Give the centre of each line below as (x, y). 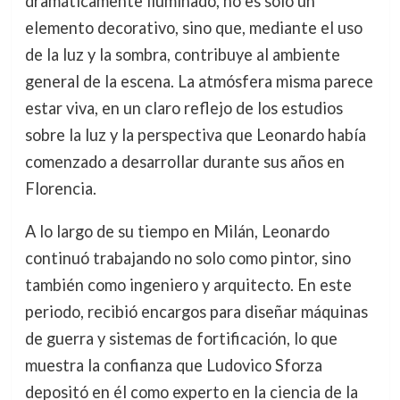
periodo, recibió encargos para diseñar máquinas (196, 312)
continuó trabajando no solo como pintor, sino (187, 258)
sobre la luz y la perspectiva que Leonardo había (195, 135)
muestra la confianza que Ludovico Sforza (173, 366)
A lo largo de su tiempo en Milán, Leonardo (177, 232)
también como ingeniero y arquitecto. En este (188, 285)
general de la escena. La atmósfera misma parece (199, 82)
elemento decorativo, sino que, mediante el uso (193, 28)
